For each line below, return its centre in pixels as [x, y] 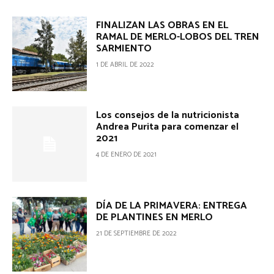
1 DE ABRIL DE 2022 [125, 65]
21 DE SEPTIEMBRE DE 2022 [137, 233]
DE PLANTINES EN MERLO [155, 217]
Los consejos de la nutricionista [168, 116]
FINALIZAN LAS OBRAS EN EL [162, 25]
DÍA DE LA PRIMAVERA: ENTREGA [172, 206]
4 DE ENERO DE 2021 [127, 155]
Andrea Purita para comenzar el [168, 127]
